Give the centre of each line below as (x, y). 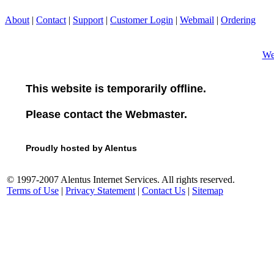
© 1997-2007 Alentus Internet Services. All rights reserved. (121, 180)
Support (88, 20)
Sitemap (208, 191)
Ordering (238, 20)
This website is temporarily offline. (116, 89)
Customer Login (142, 20)
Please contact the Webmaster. (106, 114)
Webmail (197, 20)
